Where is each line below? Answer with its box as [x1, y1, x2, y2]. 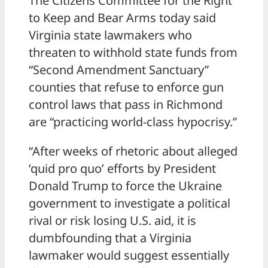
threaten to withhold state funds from [29, 44, 237, 61]
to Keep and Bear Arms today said [29, 10, 216, 26]
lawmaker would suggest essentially [29, 247, 229, 264]
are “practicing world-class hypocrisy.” [29, 114, 237, 130]
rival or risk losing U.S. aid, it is [29, 212, 196, 229]
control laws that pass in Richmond [29, 96, 223, 113]
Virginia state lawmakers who [29, 27, 192, 44]
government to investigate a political [29, 195, 230, 212]
